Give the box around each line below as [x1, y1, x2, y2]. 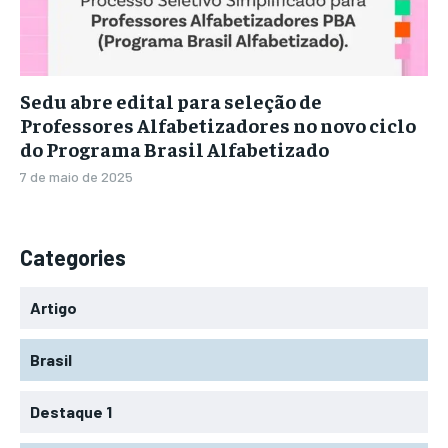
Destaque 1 [30, 402, 112, 421]
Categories [20, 244, 126, 270]
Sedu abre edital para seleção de [20, 88, 322, 113]
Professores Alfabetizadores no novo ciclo [20, 112, 416, 137]
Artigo [30, 298, 77, 317]
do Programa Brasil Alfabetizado [20, 136, 329, 161]
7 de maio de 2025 [20, 168, 133, 185]
